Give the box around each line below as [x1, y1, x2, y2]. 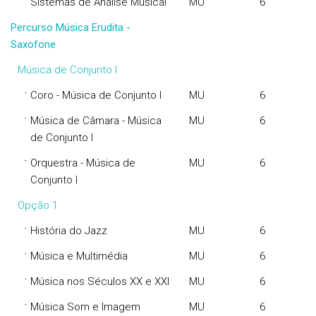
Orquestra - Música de [30, 157, 135, 169]
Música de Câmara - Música [30, 114, 162, 127]
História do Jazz [30, 224, 107, 237]
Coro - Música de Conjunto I [30, 89, 162, 102]
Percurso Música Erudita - [11, 21, 130, 34]
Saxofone [11, 38, 56, 51]
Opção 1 [18, 199, 58, 212]
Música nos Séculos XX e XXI [30, 275, 169, 288]
